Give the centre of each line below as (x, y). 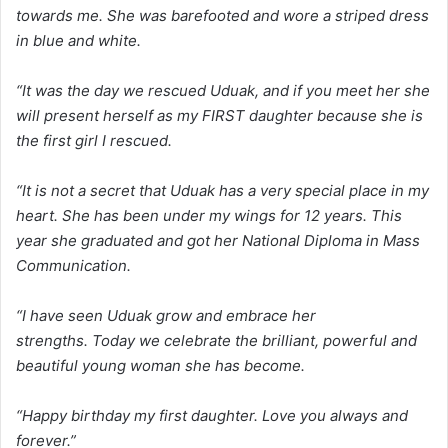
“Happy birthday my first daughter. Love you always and (212, 415)
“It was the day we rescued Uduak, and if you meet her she (223, 90)
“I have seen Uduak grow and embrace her (166, 315)
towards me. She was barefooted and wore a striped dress (222, 15)
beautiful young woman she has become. (162, 365)
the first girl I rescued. (94, 140)
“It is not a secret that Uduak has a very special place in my (222, 190)
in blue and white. (78, 40)
